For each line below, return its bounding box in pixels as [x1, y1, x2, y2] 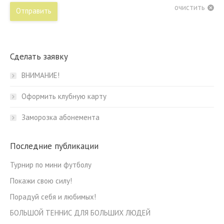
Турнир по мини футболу [10, 160, 91, 169]
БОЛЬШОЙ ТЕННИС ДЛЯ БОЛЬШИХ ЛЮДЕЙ [10, 208, 150, 217]
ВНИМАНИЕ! [21, 70, 59, 80]
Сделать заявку [10, 51, 68, 62]
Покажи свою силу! [10, 176, 72, 185]
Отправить [16, 6, 51, 15]
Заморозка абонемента [21, 112, 99, 122]
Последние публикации [10, 140, 98, 151]
